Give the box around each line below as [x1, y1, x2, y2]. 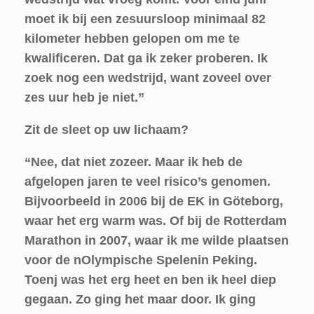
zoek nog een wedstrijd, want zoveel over [25, 71, 271, 85]
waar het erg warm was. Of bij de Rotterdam [25, 214, 287, 228]
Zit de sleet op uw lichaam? [25, 123, 189, 137]
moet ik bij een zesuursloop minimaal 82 [25, 12, 266, 26]
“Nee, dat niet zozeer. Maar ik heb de [25, 155, 243, 169]
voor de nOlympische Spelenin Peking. [25, 253, 257, 267]
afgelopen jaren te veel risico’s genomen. [25, 175, 271, 189]
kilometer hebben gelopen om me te [25, 32, 240, 46]
